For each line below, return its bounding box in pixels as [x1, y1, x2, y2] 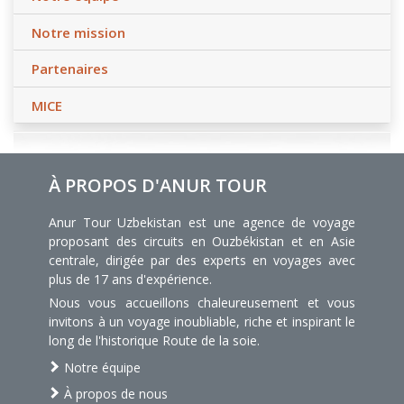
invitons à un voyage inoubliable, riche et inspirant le [49, 313, 355, 331]
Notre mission [32, 23, 125, 41]
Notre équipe [60, 359, 141, 377]
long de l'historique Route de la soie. [49, 332, 260, 350]
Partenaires [32, 60, 108, 78]
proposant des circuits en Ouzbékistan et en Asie [49, 233, 355, 251]
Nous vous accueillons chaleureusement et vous [49, 294, 355, 312]
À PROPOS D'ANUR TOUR [49, 173, 267, 198]
